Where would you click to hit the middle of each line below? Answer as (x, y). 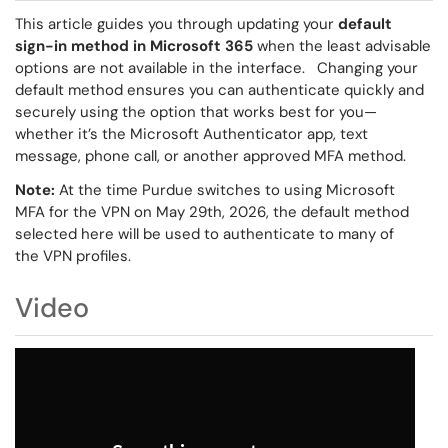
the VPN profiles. (73, 256)
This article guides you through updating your (176, 24)
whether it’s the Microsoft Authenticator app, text (191, 134)
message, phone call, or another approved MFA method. (210, 156)
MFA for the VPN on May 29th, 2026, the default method (212, 212)
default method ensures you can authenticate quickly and (219, 90)
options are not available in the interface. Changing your (216, 68)
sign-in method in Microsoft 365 (136, 46)
